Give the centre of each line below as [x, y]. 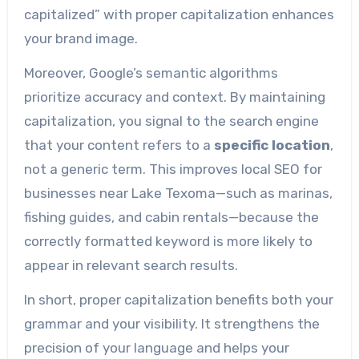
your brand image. [81, 39]
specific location [272, 145]
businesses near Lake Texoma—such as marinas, [178, 194]
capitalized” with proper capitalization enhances [179, 15]
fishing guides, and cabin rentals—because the [171, 218]
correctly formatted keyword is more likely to [168, 242]
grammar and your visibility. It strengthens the [171, 323]
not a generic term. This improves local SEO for [173, 169]
